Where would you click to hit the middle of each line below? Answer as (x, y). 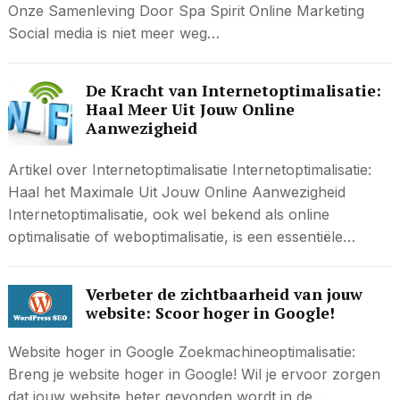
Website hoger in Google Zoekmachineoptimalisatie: (181, 351)
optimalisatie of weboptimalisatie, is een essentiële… (181, 237)
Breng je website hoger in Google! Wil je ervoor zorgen (194, 374)
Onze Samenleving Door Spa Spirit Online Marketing (186, 11)
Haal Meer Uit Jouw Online (190, 109)
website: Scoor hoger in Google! (210, 313)
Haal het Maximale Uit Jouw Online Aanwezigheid (176, 192)
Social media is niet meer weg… (113, 33)
